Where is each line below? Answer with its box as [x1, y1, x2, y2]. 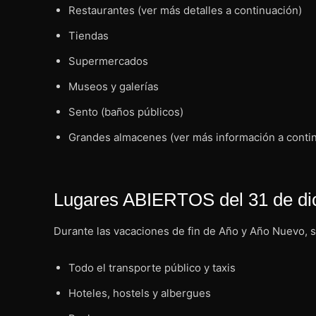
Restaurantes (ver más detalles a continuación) [68, 3, 302, 17]
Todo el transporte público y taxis [68, 260, 236, 274]
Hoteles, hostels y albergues [68, 286, 211, 300]
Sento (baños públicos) [68, 104, 183, 119]
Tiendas [68, 28, 109, 42]
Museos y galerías [68, 79, 159, 93]
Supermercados [68, 54, 148, 68]
